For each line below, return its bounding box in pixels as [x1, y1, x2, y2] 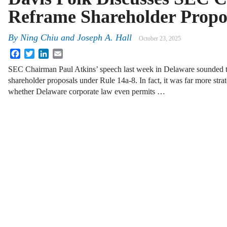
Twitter [34, 48, 57, 57]
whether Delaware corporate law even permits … [8, 87, 165, 96]
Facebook [20, 48, 52, 57]
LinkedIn [49, 48, 78, 57]
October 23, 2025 [139, 35, 181, 43]
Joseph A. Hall [77, 32, 132, 43]
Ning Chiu [20, 32, 58, 43]
